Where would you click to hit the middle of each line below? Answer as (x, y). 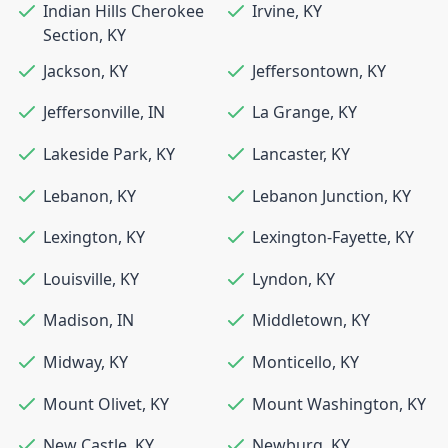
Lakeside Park (95, 154)
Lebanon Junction (318, 195)
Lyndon (280, 278)
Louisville (77, 278)
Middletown (297, 320)
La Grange (291, 112)
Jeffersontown (305, 70)
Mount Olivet (92, 403)
